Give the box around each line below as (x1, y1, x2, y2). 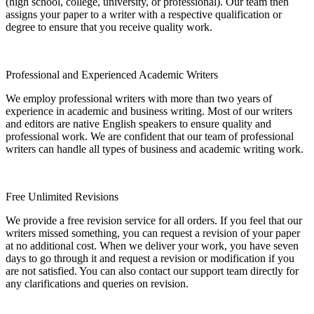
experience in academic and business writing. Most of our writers (6, 104, 292, 117)
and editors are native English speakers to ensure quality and (6, 117, 271, 130)
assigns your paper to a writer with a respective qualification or (6, 8, 282, 20)
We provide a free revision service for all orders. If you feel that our (6, 214, 302, 226)
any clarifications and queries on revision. (6, 277, 189, 289)
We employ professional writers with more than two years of (6, 92, 272, 104)
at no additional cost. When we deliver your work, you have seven (6, 239, 299, 252)
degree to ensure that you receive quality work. (6, 20, 212, 33)
